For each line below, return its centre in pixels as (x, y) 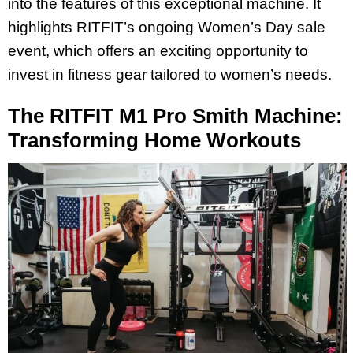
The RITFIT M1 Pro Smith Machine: (175, 116)
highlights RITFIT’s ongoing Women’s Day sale (167, 27)
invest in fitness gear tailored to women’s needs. (170, 74)
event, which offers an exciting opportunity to (158, 50)
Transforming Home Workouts (154, 141)
